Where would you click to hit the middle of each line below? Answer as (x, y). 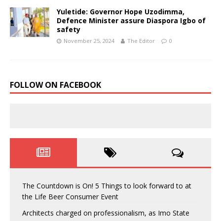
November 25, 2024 (89, 40)
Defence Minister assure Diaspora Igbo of (131, 20)
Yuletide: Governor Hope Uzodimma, (121, 11)
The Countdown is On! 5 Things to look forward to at (107, 185)
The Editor (141, 40)
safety (69, 29)
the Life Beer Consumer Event (70, 196)
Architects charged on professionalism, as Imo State (106, 213)
